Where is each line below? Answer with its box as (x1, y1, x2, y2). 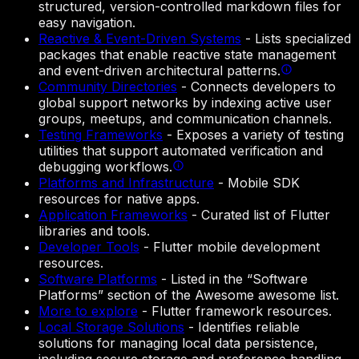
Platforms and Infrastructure (38, 175, 214, 192)
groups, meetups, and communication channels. (38, 111, 332, 127)
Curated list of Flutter (201, 207, 330, 224)
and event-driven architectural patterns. (38, 63, 280, 79)
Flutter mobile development (153, 239, 320, 256)
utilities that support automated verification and (38, 143, 323, 159)
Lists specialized (255, 30, 351, 47)
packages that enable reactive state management (38, 46, 336, 63)
